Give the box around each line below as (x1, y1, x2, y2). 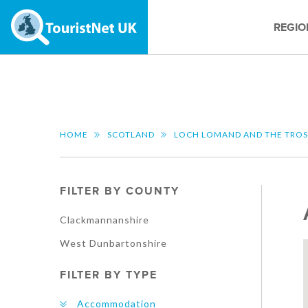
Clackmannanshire (60, 214, 149, 225)
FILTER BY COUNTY (60, 184, 179, 198)
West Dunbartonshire (60, 237, 167, 249)
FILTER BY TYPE (60, 268, 157, 282)
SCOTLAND (107, 129, 155, 140)
